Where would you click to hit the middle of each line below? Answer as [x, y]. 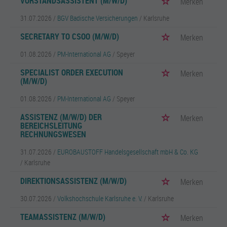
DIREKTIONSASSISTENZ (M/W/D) [73, 181]
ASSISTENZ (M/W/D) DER [61, 117]
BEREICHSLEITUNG [51, 126]
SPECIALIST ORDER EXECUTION [72, 72]
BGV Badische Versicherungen [98, 18]
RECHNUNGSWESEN [53, 134]
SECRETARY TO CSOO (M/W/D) [70, 36]
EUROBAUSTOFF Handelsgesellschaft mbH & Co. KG [128, 152]
